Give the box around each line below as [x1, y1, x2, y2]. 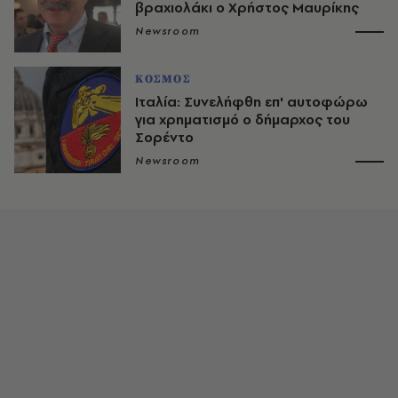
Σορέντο [135, 127, 194, 147]
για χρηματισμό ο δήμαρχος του [135, 109, 350, 129]
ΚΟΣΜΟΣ [135, 71, 191, 86]
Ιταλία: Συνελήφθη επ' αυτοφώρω [135, 92, 368, 111]
